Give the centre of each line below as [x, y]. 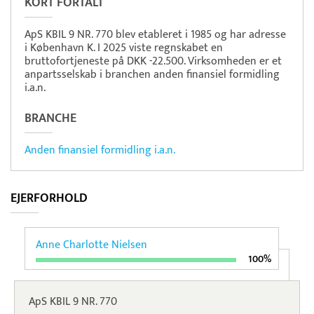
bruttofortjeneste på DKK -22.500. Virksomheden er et [153, 62]
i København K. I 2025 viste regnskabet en [124, 48]
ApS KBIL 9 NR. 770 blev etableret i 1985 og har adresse [155, 35]
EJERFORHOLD [49, 199]
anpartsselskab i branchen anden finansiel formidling [152, 75]
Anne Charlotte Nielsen [91, 245]
